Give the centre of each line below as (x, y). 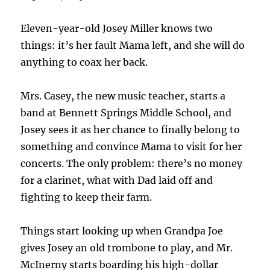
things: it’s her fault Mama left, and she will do (133, 46)
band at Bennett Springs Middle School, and (126, 113)
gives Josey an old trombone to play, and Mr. (127, 248)
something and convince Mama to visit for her (131, 147)
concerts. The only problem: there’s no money (132, 164)
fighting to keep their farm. (86, 197)
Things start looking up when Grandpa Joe (122, 231)
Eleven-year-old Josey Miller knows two (117, 29)
